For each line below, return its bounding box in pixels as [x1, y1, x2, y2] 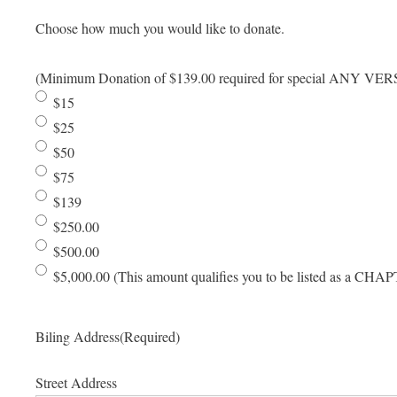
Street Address [35, 373, 117, 393]
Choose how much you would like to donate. [35, 19, 284, 38]
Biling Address [35, 327, 120, 346]
